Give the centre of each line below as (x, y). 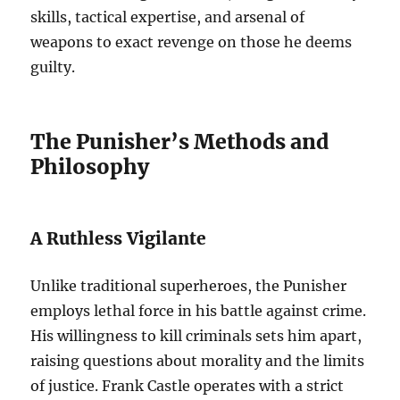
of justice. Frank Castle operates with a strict (187, 386)
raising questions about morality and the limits (198, 361)
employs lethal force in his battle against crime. (199, 311)
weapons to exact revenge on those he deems (192, 42)
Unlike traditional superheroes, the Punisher (189, 286)
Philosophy (90, 167)
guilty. (53, 67)
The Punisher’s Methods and (180, 142)
